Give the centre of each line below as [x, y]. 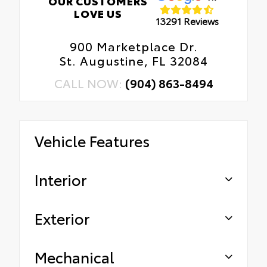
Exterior [62, 218]
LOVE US [98, 13]
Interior [60, 179]
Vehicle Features [92, 141]
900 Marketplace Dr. [133, 46]
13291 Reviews [187, 20]
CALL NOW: [89, 83]
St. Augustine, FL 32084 [133, 60]
